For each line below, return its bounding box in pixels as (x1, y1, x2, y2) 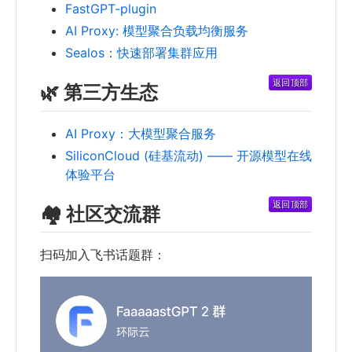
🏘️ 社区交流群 (40, 202, 160, 225)
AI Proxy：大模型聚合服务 (65, 125, 216, 141)
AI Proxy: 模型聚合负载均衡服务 (65, 23, 248, 39)
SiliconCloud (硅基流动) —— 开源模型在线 (65, 147, 312, 163)
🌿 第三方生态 (40, 81, 158, 104)
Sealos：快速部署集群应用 (65, 45, 218, 61)
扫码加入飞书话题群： (40, 246, 166, 262)
